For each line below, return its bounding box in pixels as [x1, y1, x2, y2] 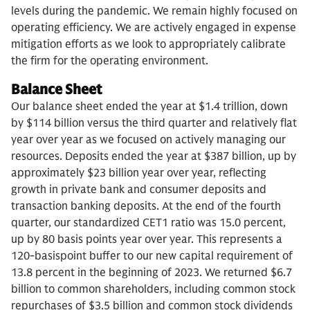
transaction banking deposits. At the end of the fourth [11, 199, 281, 213]
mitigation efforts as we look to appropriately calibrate [11, 37, 286, 51]
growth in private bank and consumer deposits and [11, 182, 266, 197]
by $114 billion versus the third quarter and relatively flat [11, 116, 297, 130]
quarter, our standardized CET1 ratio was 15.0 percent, [11, 215, 286, 230]
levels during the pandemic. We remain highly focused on [11, 3, 298, 18]
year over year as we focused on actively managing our [11, 132, 286, 147]
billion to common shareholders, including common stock [11, 282, 295, 296]
